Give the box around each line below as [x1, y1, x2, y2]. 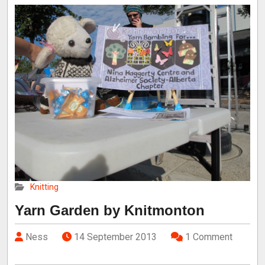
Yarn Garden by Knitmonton [15, 202, 205, 219]
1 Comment [185, 231, 232, 243]
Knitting [30, 182, 59, 192]
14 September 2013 [74, 231, 157, 243]
